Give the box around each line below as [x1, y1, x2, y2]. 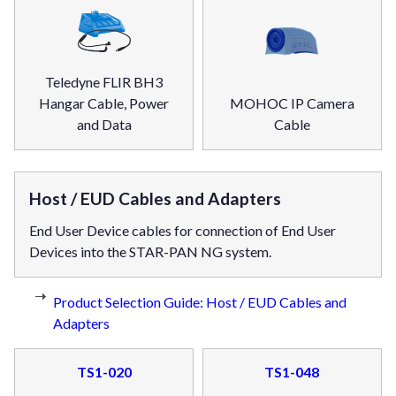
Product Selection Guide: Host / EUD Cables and [53, 293, 346, 310]
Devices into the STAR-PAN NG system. [29, 242, 271, 260]
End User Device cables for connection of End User [29, 221, 336, 239]
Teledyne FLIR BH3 [45, 72, 164, 90]
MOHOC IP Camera [229, 94, 354, 111]
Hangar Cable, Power [39, 94, 170, 111]
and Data [76, 115, 132, 133]
